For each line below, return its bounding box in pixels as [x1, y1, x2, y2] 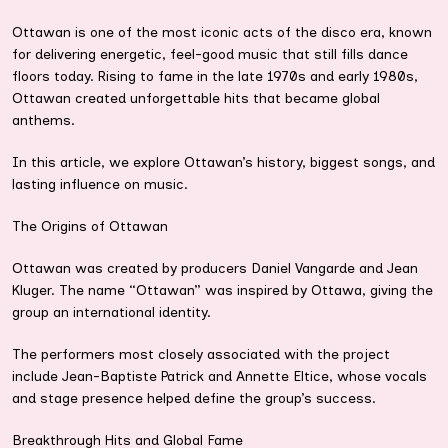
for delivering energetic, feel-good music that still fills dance [12, 46, 408, 64]
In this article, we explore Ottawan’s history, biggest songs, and [12, 154, 435, 172]
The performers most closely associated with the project [12, 346, 390, 364]
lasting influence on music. [12, 176, 188, 194]
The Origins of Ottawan [12, 218, 168, 236]
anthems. [12, 112, 75, 130]
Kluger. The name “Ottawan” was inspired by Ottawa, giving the [12, 282, 433, 300]
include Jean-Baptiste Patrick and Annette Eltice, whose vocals [12, 368, 427, 386]
